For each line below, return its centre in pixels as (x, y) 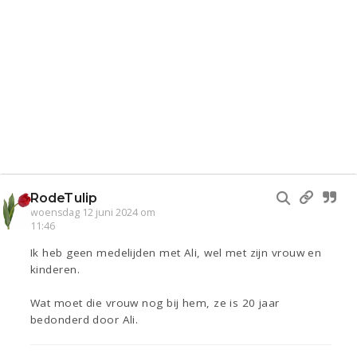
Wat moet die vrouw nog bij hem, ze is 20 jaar (155, 303)
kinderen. (55, 270)
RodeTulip (64, 198)
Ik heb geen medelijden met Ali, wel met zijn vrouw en (176, 253)
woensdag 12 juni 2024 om (93, 213)
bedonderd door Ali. (84, 320)
